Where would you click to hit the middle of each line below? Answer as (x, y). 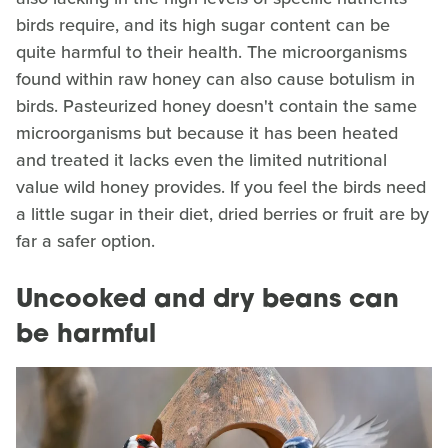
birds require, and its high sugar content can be (203, 24)
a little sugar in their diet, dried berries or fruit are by (222, 213)
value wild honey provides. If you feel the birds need (221, 186)
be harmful (86, 335)
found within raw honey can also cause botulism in (215, 78)
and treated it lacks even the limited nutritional (201, 159)
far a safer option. (85, 240)
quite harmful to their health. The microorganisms (211, 51)
